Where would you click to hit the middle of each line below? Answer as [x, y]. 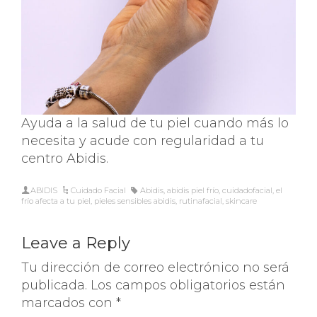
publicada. [54, 285]
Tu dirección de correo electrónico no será [155, 267]
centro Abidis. [65, 158]
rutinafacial [201, 201]
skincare [241, 201]
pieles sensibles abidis [135, 201]
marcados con [69, 303]
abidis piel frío [192, 190]
